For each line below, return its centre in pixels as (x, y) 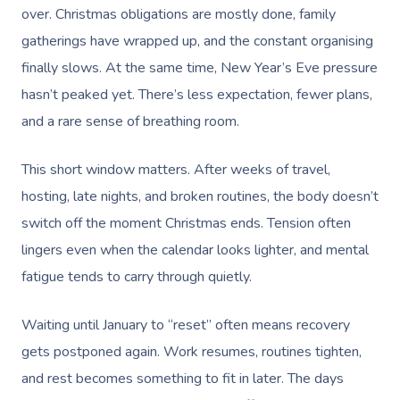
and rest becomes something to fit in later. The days (183, 379)
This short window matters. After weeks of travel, (176, 170)
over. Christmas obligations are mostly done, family (179, 14)
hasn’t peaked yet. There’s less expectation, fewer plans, (197, 95)
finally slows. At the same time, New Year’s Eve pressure (200, 68)
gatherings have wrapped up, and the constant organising (197, 41)
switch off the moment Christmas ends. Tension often (186, 223)
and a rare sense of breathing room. (130, 121)
